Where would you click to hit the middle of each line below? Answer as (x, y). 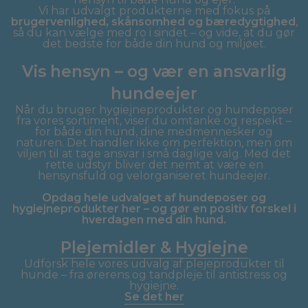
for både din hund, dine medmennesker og (154, 131)
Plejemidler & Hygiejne (154, 247)
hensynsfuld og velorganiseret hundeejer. (154, 175)
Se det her (154, 296)
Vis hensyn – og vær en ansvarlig (154, 71)
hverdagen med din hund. (154, 219)
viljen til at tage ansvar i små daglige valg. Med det (154, 153)
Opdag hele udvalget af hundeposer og (154, 197)
